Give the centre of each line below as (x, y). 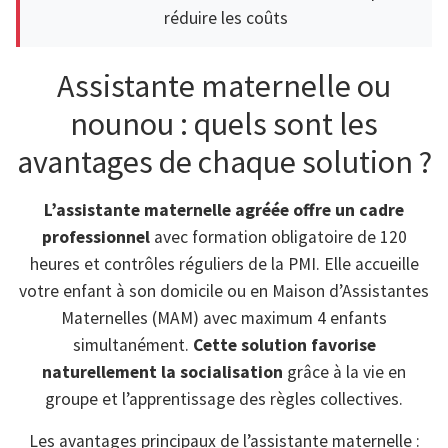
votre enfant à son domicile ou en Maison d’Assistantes (224, 291)
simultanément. (132, 345)
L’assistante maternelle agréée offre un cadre (224, 210)
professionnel (95, 237)
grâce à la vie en (344, 372)
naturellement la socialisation (162, 372)
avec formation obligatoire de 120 (278, 237)
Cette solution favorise (284, 345)
